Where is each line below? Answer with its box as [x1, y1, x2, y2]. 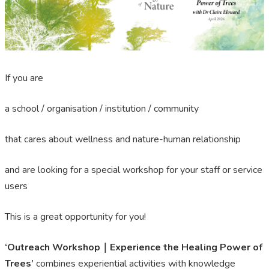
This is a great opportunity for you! [5, 210, 151, 224]
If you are [5, 71, 46, 85]
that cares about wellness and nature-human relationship [5, 133, 241, 147]
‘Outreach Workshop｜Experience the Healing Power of [5, 241, 262, 255]
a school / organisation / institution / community [5, 102, 199, 116]
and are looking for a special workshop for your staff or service [5, 163, 262, 177]
